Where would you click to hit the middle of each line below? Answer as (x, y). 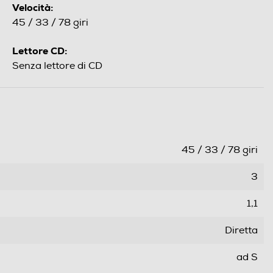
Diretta (241, 231)
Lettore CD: (40, 51)
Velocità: (33, 8)
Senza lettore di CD (57, 66)
